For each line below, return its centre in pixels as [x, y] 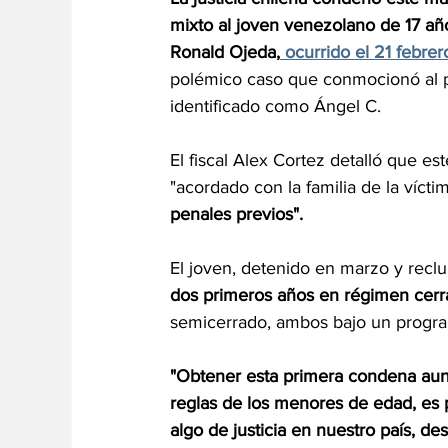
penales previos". [236, 214]
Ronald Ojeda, [225, 52]
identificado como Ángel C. [275, 106]
